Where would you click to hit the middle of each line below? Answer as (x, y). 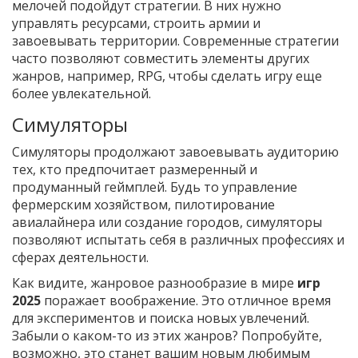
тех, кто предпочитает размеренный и (135, 170)
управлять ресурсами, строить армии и (136, 24)
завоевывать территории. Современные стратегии (175, 41)
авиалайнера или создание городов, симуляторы (167, 223)
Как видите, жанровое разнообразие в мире (155, 283)
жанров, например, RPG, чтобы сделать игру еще (167, 76)
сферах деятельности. (80, 258)
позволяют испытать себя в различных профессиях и (178, 240)
